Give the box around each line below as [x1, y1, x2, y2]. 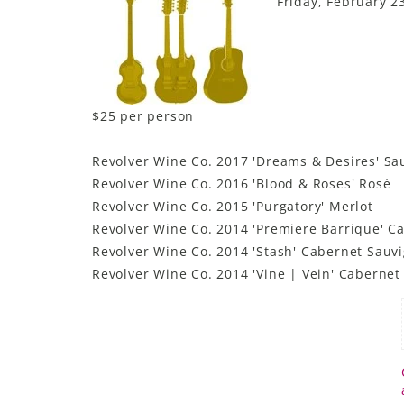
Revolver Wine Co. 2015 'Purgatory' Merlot [92, 197, 373, 215]
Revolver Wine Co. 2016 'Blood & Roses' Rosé [92, 174, 391, 192]
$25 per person [92, 106, 195, 124]
